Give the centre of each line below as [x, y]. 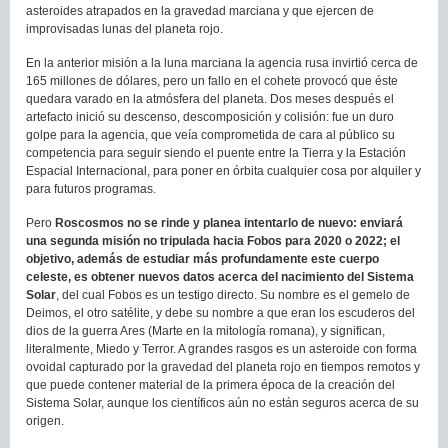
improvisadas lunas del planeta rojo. [124, 28]
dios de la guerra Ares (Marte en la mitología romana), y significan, [205, 330]
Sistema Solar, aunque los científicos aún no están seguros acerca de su [222, 402]
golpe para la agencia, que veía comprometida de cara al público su [210, 134]
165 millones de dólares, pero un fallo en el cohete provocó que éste [212, 80]
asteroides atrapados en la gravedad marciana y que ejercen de [200, 10]
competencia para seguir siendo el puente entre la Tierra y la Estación [216, 152]
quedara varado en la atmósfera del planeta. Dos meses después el [210, 98]
